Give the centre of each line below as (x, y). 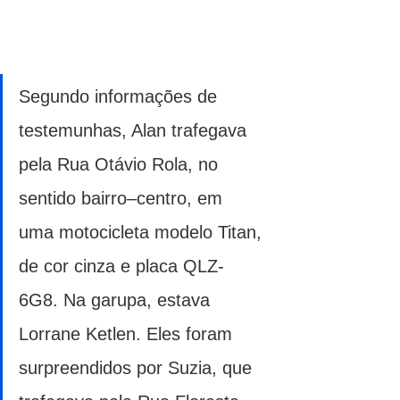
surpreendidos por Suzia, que (138, 367)
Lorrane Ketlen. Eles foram (128, 333)
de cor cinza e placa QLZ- (121, 266)
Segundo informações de (121, 96)
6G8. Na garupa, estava (117, 300)
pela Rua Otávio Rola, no (121, 164)
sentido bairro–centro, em (123, 198)
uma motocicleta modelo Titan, (143, 232)
